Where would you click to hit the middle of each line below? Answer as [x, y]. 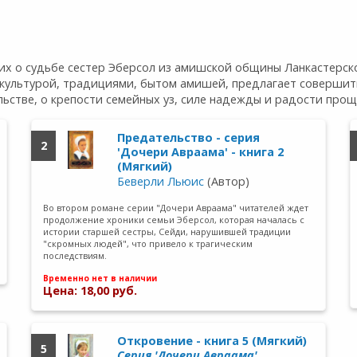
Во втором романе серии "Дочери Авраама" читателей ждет [176, 207]
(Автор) [226, 182]
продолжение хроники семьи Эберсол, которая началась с [174, 219]
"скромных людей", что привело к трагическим [148, 243]
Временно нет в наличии [100, 279]
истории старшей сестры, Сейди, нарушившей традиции [167, 231]
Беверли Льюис [160, 182]
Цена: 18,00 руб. [90, 291]
